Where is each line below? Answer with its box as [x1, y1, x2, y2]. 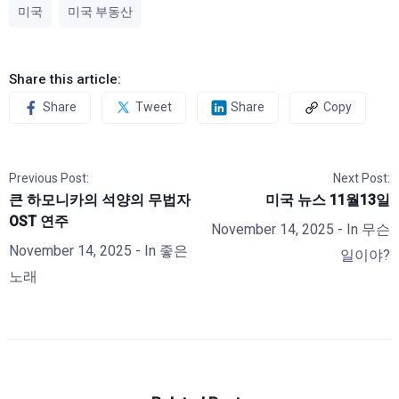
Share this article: [9, 70, 121, 87]
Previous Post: [9, 170, 89, 185]
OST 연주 [9, 212, 69, 230]
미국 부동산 [68, 4, 133, 19]
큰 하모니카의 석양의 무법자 [9, 191, 191, 208]
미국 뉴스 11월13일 [265, 191, 390, 208]
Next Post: [333, 170, 390, 185]
